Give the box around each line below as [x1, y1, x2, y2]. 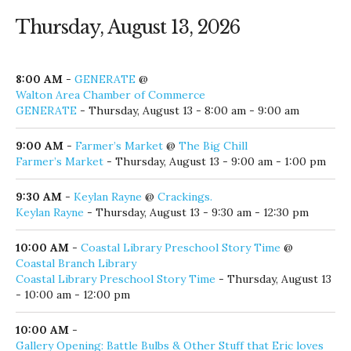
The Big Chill [179, 136, 248, 150]
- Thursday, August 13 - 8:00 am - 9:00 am [77, 100, 299, 115]
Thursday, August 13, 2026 [16, 13, 240, 36]
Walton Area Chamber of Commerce [16, 85, 205, 100]
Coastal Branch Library [16, 253, 136, 268]
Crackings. [157, 186, 212, 201]
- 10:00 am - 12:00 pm [16, 284, 130, 299]
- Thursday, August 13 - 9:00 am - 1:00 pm [103, 151, 326, 166]
